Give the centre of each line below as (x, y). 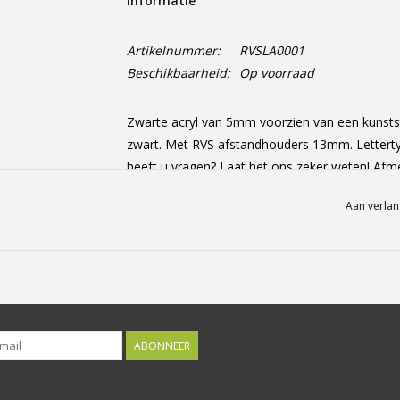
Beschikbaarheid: (178, 73)
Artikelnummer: (173, 50)
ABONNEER (162, 346)
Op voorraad (276, 73)
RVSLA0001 (271, 50)
